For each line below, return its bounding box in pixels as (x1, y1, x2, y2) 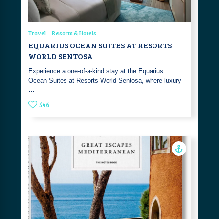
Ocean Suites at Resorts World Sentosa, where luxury (28, 76, 181, 84)
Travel (28, 28, 46, 37)
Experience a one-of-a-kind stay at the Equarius (28, 67, 163, 75)
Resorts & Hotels (51, 28, 96, 37)
